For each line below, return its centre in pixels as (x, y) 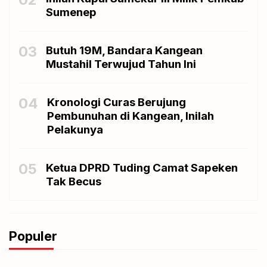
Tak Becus (74, 181)
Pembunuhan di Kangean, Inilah (131, 116)
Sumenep (71, 12)
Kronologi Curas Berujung (117, 102)
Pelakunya (75, 130)
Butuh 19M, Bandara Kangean (124, 50)
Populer (33, 236)
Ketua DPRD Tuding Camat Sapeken (142, 168)
